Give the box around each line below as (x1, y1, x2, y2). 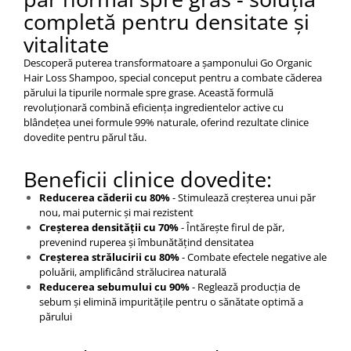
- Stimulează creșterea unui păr (170, 190, 316, 205)
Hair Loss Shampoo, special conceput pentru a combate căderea (24, 71, 322, 85)
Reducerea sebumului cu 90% (39, 280, 190, 295)
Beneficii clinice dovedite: (24, 165, 272, 194)
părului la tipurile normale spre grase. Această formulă (24, 85, 273, 100)
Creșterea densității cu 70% (39, 220, 181, 235)
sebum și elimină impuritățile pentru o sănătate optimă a (39, 295, 303, 309)
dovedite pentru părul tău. (24, 130, 147, 145)
